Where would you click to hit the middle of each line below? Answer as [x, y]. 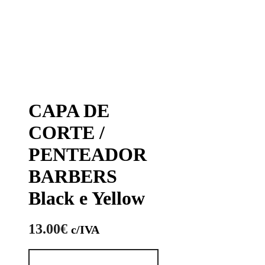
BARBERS [73, 176]
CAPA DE [69, 111]
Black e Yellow [87, 198]
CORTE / [67, 132]
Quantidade [114, 255]
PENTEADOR [88, 154]
